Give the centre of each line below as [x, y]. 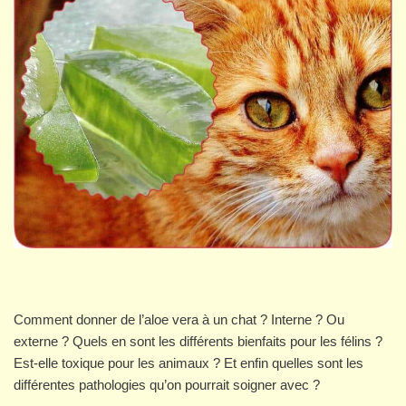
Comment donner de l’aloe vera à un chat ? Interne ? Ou [179, 320]
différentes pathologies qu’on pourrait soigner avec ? [167, 385]
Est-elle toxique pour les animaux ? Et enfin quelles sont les [188, 363]
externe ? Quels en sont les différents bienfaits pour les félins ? [198, 342]
